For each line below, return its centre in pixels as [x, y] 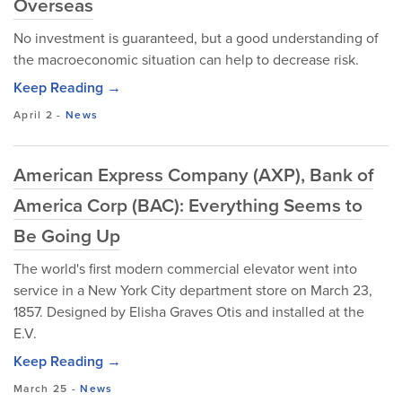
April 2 [34, 115]
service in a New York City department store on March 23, [193, 290]
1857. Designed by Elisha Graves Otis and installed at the [189, 312]
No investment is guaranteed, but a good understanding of [196, 38]
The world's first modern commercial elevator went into [185, 269]
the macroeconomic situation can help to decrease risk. [186, 60]
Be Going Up [67, 236]
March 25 [41, 389]
